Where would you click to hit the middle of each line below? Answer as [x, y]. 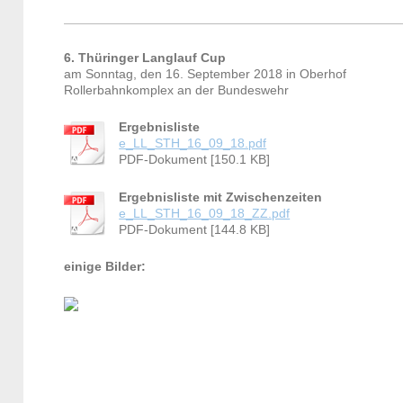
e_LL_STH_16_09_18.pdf [193, 144]
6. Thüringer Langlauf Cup [145, 58]
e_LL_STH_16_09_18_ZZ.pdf [205, 213]
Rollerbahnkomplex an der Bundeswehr [177, 90]
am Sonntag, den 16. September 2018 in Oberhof [206, 74]
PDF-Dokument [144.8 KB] [195, 229]
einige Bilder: [105, 267]
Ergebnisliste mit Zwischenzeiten [221, 197]
